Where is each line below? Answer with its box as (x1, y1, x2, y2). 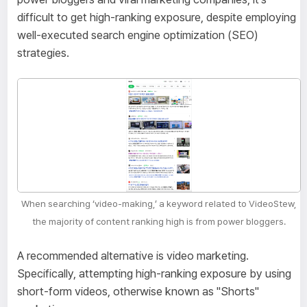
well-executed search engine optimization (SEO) (16, 27, 258, 42)
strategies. (16, 45, 69, 60)
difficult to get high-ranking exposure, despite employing (16, 10, 296, 24)
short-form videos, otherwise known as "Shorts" (16, 284, 259, 299)
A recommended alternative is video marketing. (16, 249, 249, 263)
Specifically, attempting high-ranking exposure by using (16, 267, 291, 281)
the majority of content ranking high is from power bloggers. (32, 216, 286, 228)
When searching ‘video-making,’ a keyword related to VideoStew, (21, 198, 296, 210)
